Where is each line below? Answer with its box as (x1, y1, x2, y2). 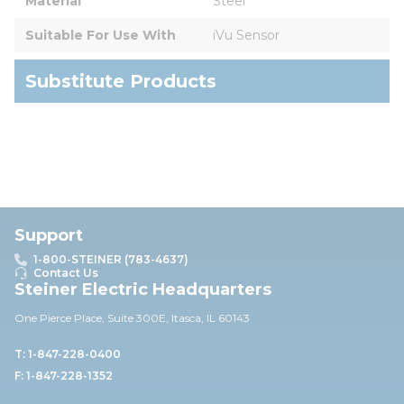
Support (14, 225, 83, 245)
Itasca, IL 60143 (171, 311, 250, 325)
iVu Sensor (213, 26, 280, 43)
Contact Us (33, 266, 98, 280)
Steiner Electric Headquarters (14, 280, 271, 299)
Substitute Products (25, 69, 216, 92)
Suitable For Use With (25, 26, 176, 43)
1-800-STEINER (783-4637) (33, 252, 188, 266)
